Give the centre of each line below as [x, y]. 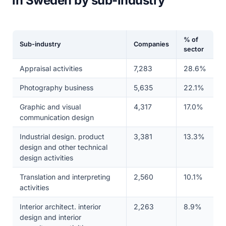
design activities [46, 158]
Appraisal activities [51, 68]
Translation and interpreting [65, 177]
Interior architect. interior [60, 207]
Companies [151, 44]
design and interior [50, 217]
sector [193, 49]
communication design [56, 117]
